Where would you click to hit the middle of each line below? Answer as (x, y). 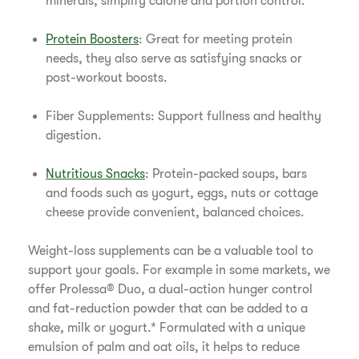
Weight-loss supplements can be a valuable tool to (171, 250)
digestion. (74, 135)
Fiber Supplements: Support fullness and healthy (184, 116)
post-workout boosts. (109, 77)
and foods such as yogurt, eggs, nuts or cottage (182, 193)
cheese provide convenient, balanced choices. (175, 212)
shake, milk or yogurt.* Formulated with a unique (167, 327)
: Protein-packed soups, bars (226, 173)
